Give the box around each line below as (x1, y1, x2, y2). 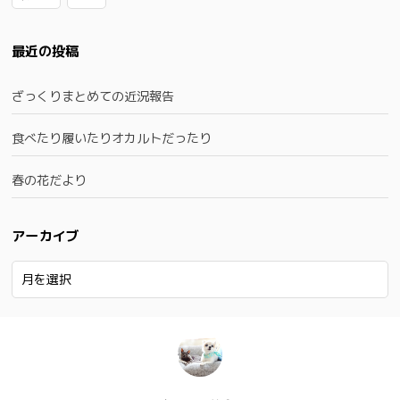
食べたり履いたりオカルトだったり (12, 129, 212, 146)
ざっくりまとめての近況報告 (12, 87, 175, 104)
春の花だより (12, 171, 87, 188)
